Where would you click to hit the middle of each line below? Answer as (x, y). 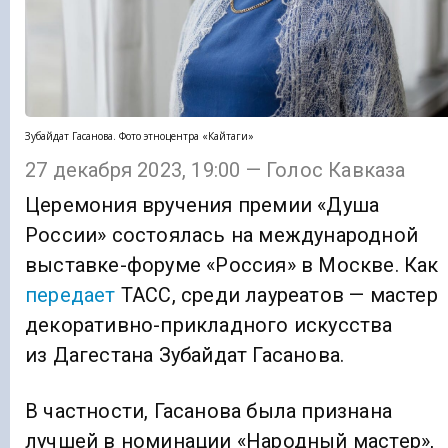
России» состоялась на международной (221, 234)
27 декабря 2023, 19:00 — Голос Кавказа (215, 169)
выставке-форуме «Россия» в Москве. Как (232, 264)
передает (70, 294)
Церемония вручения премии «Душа (202, 204)
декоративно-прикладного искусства (209, 324)
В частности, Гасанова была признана (209, 410)
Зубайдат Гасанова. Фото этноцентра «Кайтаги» (139, 136)
